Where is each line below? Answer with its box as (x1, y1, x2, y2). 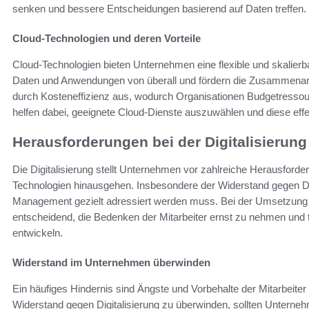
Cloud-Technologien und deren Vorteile (12, 32, 201, 44)
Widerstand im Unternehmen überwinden (12, 257, 210, 269)
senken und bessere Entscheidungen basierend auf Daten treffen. (12, 2, 306, 14)
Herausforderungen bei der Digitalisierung (12, 133, 307, 150)
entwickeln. (12, 227, 63, 239)
